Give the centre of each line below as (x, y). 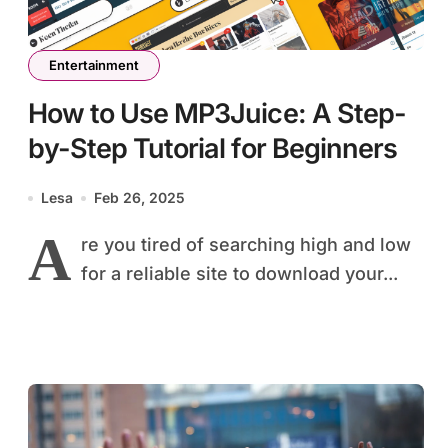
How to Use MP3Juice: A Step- (217, 114)
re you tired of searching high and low (246, 245)
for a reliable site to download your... (239, 274)
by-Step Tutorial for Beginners (212, 149)
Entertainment (94, 65)
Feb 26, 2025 (139, 198)
